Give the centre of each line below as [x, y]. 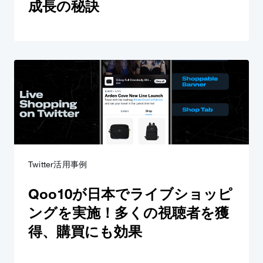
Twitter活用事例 [58, 164]
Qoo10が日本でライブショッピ [130, 194]
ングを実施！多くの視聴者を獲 [129, 213]
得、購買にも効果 [85, 231]
